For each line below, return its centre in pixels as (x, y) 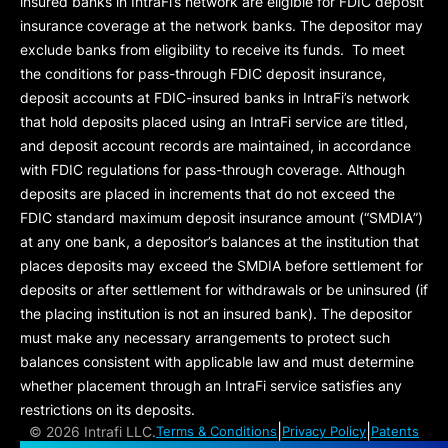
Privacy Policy (324, 431)
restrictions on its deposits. (107, 409)
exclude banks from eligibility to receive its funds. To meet (212, 49)
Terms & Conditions (216, 431)
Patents (395, 431)
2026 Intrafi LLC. (101, 431)
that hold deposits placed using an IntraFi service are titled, (214, 121)
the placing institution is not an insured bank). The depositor (216, 313)
